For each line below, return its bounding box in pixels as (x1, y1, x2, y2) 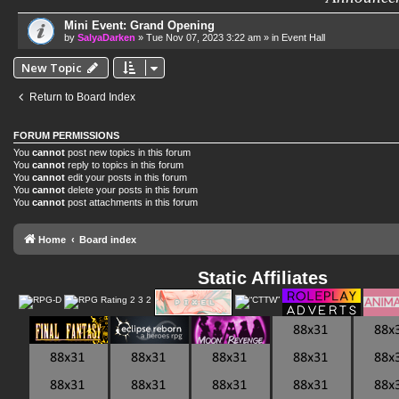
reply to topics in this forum (65, 159, 183, 170)
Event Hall (281, 32, 325, 43)
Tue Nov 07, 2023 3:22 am (146, 32, 261, 43)
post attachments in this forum (65, 197, 198, 208)
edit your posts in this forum (65, 172, 187, 183)
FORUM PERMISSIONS (13, 130, 119, 141)
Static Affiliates (198, 267, 328, 288)
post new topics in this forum (65, 147, 191, 158)
